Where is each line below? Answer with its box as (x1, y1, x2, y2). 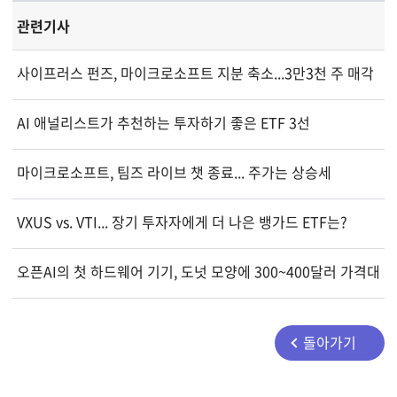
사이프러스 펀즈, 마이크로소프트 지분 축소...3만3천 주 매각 (16, 61, 374, 83)
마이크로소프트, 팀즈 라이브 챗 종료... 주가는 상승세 (16, 160, 331, 183)
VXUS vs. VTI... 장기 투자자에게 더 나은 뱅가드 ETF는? (16, 210, 347, 232)
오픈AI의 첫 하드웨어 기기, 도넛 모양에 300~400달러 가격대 (16, 260, 380, 282)
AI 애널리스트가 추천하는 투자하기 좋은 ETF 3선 (16, 111, 310, 133)
